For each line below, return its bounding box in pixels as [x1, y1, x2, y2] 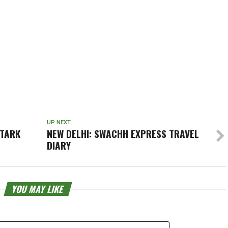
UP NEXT [46, 119, 71, 126]
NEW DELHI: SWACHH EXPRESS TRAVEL [46, 126, 199, 141]
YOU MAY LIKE [10, 182, 66, 196]
